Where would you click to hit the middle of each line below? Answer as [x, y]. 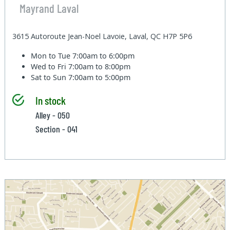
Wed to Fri [50, 67]
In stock [50, 100]
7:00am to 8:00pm [100, 67]
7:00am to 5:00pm [100, 78]
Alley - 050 [52, 115]
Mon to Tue [52, 56]
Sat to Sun [50, 78]
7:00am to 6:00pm [104, 56]
